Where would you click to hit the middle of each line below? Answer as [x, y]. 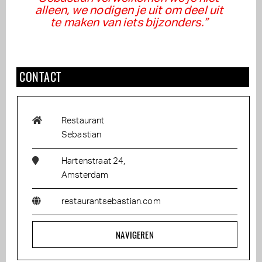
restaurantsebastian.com [111, 202]
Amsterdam [85, 175]
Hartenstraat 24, [94, 161]
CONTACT [40, 77]
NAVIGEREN [135, 235]
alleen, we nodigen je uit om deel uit [129, 11]
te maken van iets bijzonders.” [129, 23]
